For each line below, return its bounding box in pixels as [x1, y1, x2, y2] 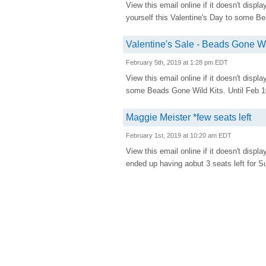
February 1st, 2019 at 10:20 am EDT [126, 132, 232, 139]
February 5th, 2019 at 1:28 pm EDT [126, 59, 228, 66]
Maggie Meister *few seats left [126, 112, 251, 122]
